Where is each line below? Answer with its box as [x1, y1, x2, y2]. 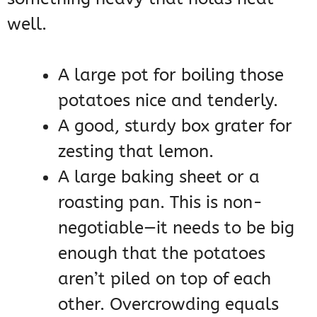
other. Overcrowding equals [58, 294, 279, 315]
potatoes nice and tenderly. [58, 91, 278, 111]
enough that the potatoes [58, 243, 265, 264]
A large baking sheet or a [58, 167, 260, 188]
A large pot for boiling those [58, 65, 284, 86]
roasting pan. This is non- [58, 192, 263, 213]
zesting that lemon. [58, 142, 214, 162]
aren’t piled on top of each [58, 269, 271, 289]
